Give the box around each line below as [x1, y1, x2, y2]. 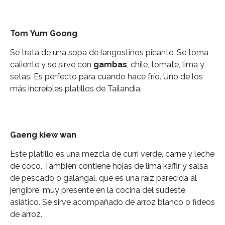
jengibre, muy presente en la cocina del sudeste [10, 185, 185, 195]
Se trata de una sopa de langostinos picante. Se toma [10, 48, 208, 58]
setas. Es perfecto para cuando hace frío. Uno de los [10, 72, 203, 82]
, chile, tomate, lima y [127, 60, 204, 70]
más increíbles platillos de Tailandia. [10, 84, 142, 94]
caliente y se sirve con [10, 60, 93, 70]
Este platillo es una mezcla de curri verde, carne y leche [10, 149, 214, 159]
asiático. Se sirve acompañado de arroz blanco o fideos [10, 197, 215, 207]
